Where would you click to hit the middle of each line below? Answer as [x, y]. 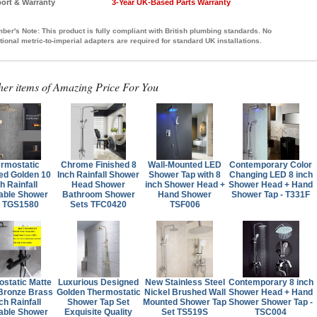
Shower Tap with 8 [185, 174]
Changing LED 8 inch [271, 174]
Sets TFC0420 [99, 204]
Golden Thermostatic [98, 292]
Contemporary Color [271, 165]
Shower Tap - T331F [271, 194]
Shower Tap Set [99, 302]
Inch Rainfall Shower [99, 174]
